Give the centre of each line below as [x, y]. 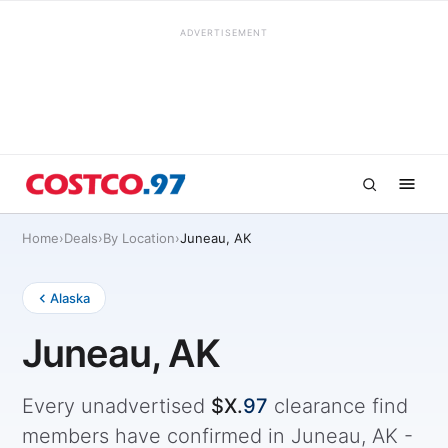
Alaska [70, 298]
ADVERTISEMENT [224, 32]
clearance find [338, 406]
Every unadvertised [116, 406]
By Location [139, 238]
